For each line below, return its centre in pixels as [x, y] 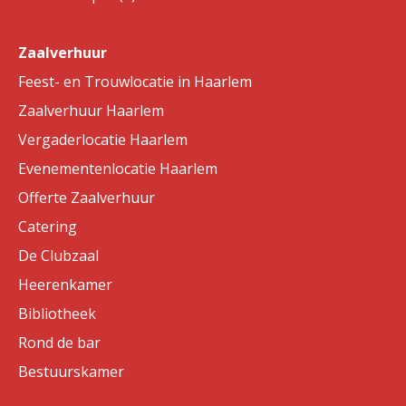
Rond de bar [59, 343]
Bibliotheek [57, 314]
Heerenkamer [65, 285]
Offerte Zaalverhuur [87, 198]
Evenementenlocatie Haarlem [118, 169]
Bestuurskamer [71, 372]
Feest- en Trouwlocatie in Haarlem [135, 82]
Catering [48, 227]
